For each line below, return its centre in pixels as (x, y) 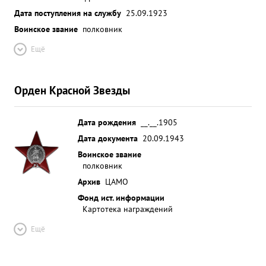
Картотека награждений (128, 209)
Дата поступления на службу (68, 13)
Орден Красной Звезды (72, 90)
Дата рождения (107, 122)
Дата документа (108, 138)
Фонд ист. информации (121, 197)
